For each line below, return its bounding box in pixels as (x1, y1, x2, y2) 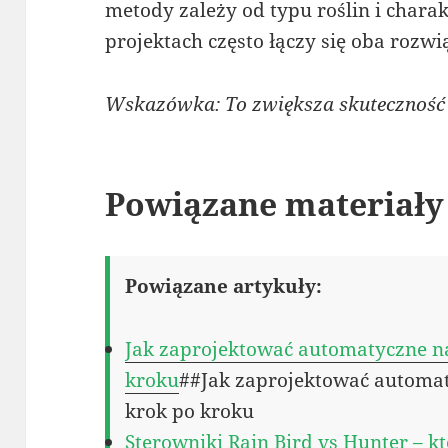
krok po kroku (125, 397, 255, 424)
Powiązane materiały (105, 181, 445, 225)
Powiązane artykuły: (125, 272, 323, 299)
